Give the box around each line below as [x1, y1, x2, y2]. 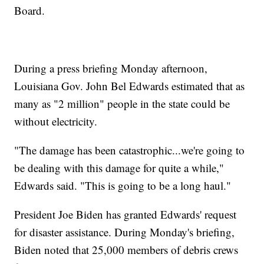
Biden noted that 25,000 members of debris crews [14, 242, 239, 258]
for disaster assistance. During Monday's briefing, [14, 225, 235, 240]
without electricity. [14, 114, 98, 129]
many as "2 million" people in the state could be [14, 96, 230, 111]
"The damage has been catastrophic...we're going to [14, 143, 245, 158]
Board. [14, 3, 45, 18]
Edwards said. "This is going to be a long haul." [14, 178, 232, 193]
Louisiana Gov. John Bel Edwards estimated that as [14, 78, 245, 94]
